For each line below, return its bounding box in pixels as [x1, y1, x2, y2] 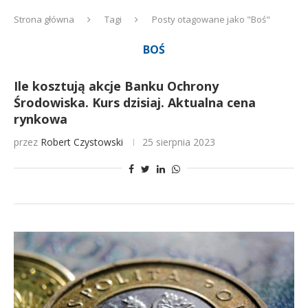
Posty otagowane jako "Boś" [152, 13, 270, 25]
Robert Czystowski [41, 135, 123, 148]
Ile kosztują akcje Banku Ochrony [14, 78, 219, 94]
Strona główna [14, 13, 74, 25]
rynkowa [14, 111, 67, 127]
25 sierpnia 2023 [142, 135, 215, 148]
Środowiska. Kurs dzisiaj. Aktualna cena [14, 94, 256, 111]
